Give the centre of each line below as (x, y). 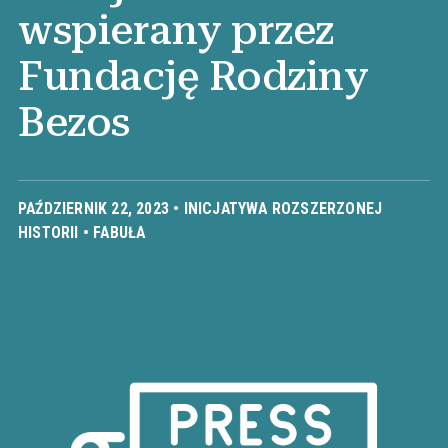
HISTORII (48, 232)
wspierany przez (176, 30)
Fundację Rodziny (193, 76)
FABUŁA (119, 232)
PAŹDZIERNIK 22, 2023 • (101, 208)
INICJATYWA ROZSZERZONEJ (283, 208)
